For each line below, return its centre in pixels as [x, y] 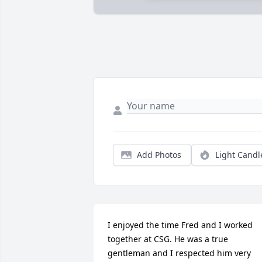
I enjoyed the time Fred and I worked [180, 225]
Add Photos [159, 155]
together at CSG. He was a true [168, 239]
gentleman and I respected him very [179, 253]
